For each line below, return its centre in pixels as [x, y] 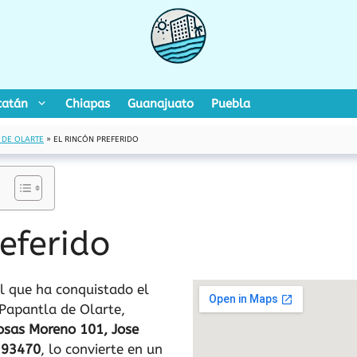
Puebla [231, 104]
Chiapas [88, 104]
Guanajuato [161, 104]
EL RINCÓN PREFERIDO [96, 139]
